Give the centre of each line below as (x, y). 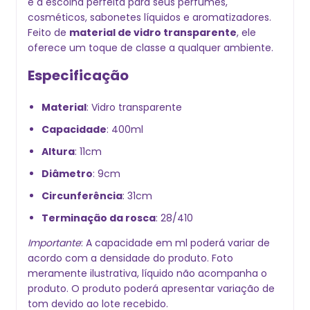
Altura (58, 152)
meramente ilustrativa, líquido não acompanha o (147, 273)
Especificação (78, 75)
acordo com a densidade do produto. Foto (130, 258)
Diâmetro (67, 174)
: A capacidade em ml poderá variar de (175, 243)
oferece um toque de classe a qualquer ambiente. (151, 48)
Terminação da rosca (99, 218)
